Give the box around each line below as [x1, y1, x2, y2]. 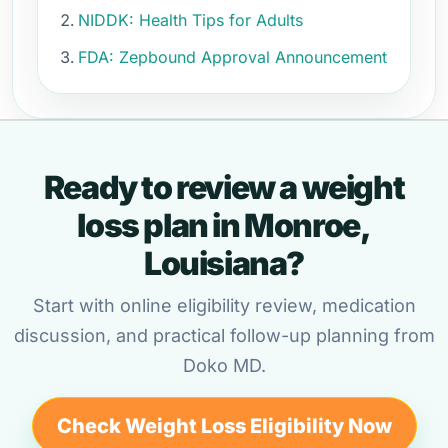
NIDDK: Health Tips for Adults [78, 10, 303, 30]
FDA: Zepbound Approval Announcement [78, 47, 387, 67]
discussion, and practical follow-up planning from [13, 325, 435, 346]
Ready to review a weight [43, 168, 405, 207]
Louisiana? [144, 244, 304, 283]
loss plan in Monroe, [77, 206, 371, 245]
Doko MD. [182, 355, 266, 376]
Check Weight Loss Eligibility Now [56, 414, 392, 438]
